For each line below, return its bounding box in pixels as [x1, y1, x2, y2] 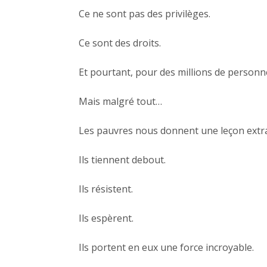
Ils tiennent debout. [79, 153, 166, 167]
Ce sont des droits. [79, 36, 161, 50]
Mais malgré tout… [79, 95, 162, 108]
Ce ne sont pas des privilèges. [79, 7, 210, 21]
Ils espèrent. [79, 212, 133, 225]
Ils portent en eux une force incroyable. [79, 241, 254, 254]
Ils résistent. [79, 182, 133, 196]
